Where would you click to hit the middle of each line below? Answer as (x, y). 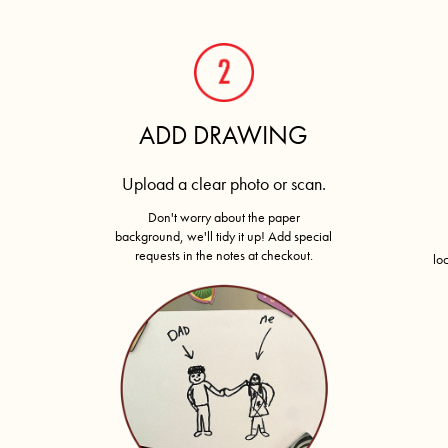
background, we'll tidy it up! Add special (224, 235)
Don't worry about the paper (223, 216)
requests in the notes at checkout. (223, 254)
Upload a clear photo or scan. (223, 183)
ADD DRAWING (224, 134)
